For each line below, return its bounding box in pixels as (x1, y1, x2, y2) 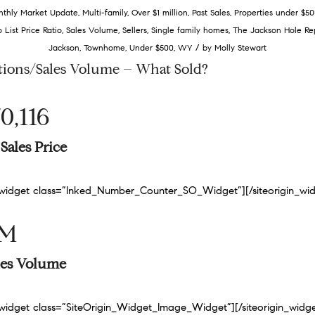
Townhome (84, 42, 125, 53)
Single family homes (151, 25, 229, 35)
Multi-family (82, 7, 127, 18)
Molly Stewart (214, 42, 266, 53)
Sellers (122, 25, 147, 35)
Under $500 (129, 42, 174, 53)
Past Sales (191, 7, 230, 18)
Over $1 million (131, 7, 188, 18)
